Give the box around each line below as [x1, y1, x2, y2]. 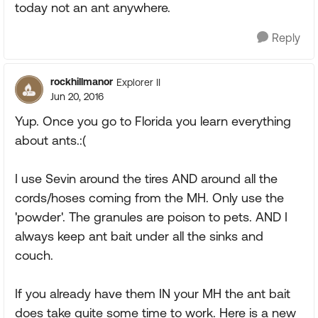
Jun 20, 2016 [50, 91, 104, 102]
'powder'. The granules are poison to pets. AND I [15, 209, 287, 224]
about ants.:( [15, 133, 86, 148]
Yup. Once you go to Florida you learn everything [15, 114, 291, 128]
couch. [15, 248, 53, 263]
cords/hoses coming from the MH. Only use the [15, 190, 284, 205]
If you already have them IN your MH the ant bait [15, 286, 290, 301]
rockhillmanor [50, 76, 113, 87]
